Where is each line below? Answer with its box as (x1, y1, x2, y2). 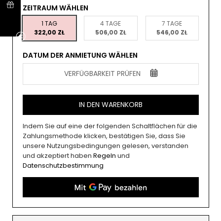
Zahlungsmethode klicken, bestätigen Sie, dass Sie (23, 131, 185, 141)
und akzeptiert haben (23, 151, 93, 160)
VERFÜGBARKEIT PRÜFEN (64, 69, 141, 78)
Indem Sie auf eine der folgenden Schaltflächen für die (23, 121, 197, 131)
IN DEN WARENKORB (79, 100, 143, 110)
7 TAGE (162, 19, 183, 28)
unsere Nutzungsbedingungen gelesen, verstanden (23, 141, 188, 150)
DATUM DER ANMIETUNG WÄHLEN (23, 50, 138, 60)
